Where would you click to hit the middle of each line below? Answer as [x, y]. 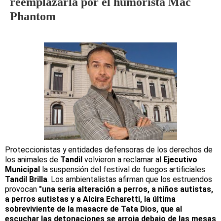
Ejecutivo [180, 159]
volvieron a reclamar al [123, 159]
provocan [22, 189]
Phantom [33, 16]
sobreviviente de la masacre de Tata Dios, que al [93, 209]
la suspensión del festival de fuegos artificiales [123, 169]
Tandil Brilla [26, 179]
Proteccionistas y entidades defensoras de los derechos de [109, 149]
